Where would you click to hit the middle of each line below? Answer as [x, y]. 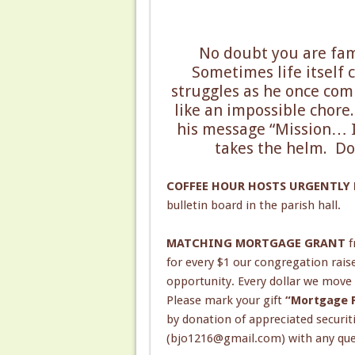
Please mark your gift [225, 300]
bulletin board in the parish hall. [253, 205]
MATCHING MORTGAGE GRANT [256, 243]
